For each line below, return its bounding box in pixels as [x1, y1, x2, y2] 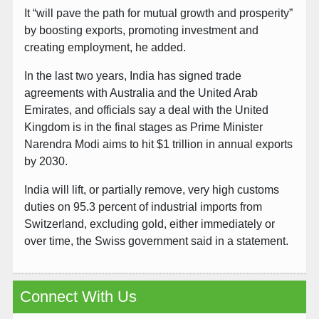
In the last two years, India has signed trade [24, 70, 241, 83]
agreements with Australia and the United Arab [24, 87, 258, 100]
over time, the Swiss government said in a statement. [24, 235, 288, 248]
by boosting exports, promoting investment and [24, 24, 258, 37]
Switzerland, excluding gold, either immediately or [24, 218, 275, 231]
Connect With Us [20, 288, 137, 306]
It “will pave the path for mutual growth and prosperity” [24, 7, 293, 20]
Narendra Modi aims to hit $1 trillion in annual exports [24, 138, 293, 151]
